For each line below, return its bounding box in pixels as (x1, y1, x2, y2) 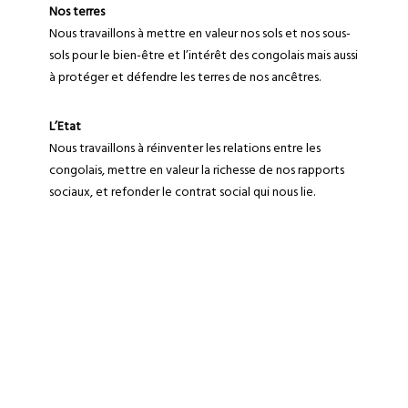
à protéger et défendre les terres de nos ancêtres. (48, 66, 321, 87)
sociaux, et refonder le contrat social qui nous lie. (48, 181, 315, 202)
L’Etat (48, 116, 81, 137)
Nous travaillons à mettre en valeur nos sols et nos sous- (48, 23, 351, 44)
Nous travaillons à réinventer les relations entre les (48, 138, 321, 158)
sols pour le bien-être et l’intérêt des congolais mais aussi (48, 45, 358, 66)
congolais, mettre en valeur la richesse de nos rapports (48, 159, 344, 180)
